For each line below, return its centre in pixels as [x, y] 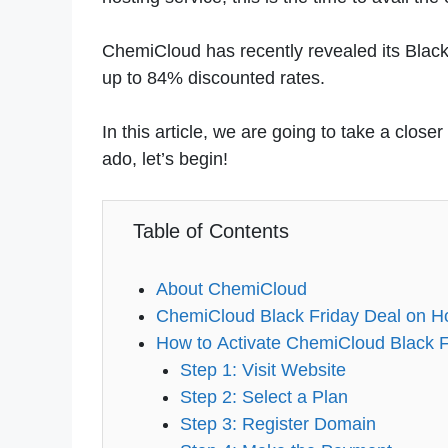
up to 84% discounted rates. [213, 78]
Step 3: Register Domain [277, 424]
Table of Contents [211, 231]
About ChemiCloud [234, 289]
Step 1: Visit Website [262, 370]
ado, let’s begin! [165, 159]
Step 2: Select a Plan [263, 397]
